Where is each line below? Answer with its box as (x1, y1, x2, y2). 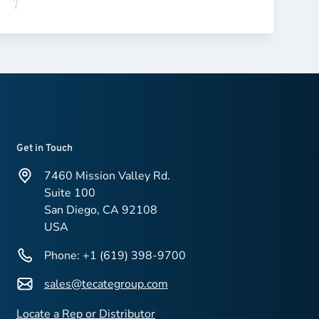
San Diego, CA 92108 (43, 202, 157, 219)
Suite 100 (43, 185, 103, 202)
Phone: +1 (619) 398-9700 (43, 248, 186, 264)
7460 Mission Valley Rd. (43, 168, 170, 184)
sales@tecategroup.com (43, 276, 168, 293)
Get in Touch (16, 142, 73, 155)
